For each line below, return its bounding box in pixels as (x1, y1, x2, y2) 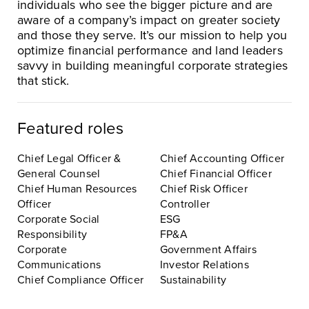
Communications (17, 257, 101, 272)
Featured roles (17, 118, 123, 139)
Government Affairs (160, 242, 257, 257)
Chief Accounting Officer (160, 151, 285, 166)
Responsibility (17, 227, 87, 241)
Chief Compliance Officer (17, 272, 144, 287)
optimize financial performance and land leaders (17, 42, 283, 58)
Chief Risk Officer (160, 181, 248, 196)
